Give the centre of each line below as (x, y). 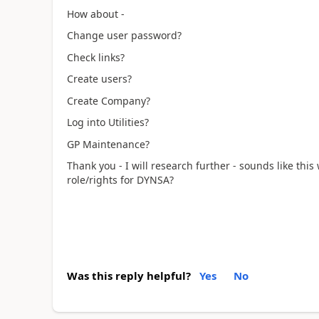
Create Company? (108, 100)
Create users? (99, 79)
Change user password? (124, 35)
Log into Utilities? (108, 122)
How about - (95, 14)
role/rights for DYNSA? (120, 180)
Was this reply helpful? (129, 276)
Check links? (95, 57)
